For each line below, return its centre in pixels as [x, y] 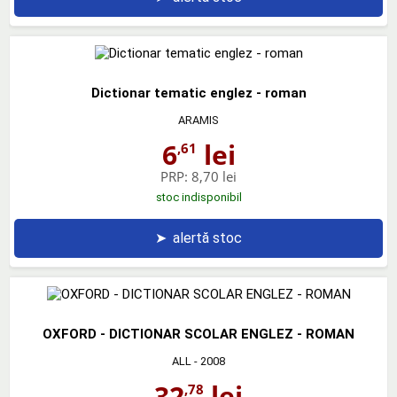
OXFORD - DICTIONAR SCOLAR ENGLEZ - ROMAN [198, 334]
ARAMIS [198, 120]
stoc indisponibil [198, 197]
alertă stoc [207, 237]
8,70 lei [214, 176]
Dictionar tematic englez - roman [198, 93]
